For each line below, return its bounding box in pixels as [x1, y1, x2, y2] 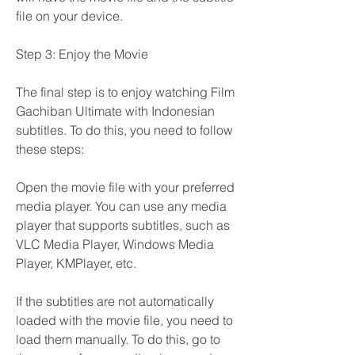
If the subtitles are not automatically [16, 293, 214, 309]
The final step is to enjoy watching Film [16, 84, 235, 100]
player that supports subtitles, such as [16, 217, 230, 233]
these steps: [16, 141, 84, 157]
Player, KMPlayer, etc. [16, 255, 136, 271]
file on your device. [16, 8, 123, 24]
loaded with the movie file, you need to [16, 312, 233, 328]
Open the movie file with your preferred [16, 179, 235, 195]
